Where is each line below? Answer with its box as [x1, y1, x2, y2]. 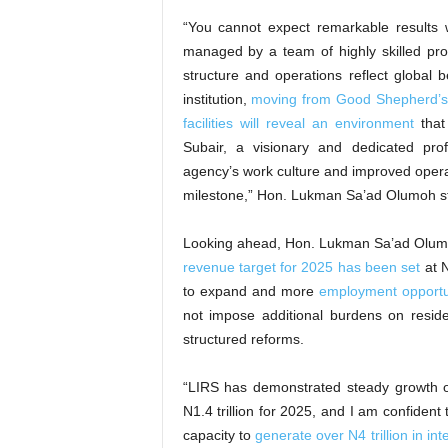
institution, [182, 91, 252, 107]
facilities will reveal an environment [182, 115, 414, 131]
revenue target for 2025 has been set [182, 259, 421, 275]
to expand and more [182, 283, 320, 299]
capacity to [182, 427, 255, 443]
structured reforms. [182, 331, 304, 347]
